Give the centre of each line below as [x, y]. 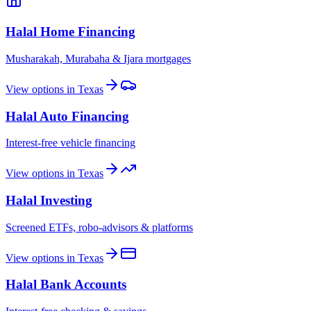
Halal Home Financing [70, 32]
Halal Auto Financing [67, 116]
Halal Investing [49, 201]
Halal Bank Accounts [66, 285]
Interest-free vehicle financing [70, 143]
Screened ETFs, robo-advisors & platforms [99, 227]
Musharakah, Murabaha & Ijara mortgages [98, 58]
